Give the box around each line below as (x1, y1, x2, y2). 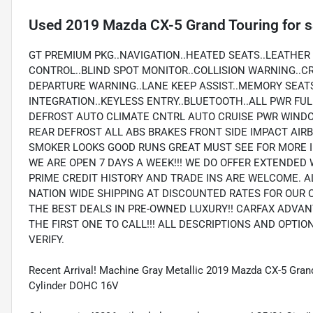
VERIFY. (29, 233, 64, 247)
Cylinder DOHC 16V (29, 279, 119, 293)
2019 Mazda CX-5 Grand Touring (66, 17, 279, 34)
